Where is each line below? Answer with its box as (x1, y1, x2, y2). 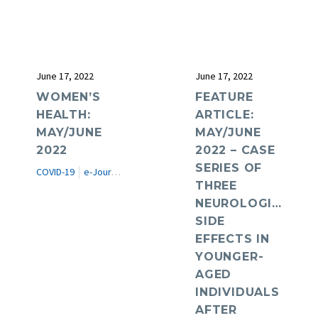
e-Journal (84, 165, 111, 179)
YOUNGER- (195, 250, 264, 264)
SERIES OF (195, 161, 263, 175)
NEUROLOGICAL (195, 197, 298, 211)
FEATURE (195, 90, 253, 104)
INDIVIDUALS (195, 285, 280, 300)
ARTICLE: (195, 108, 254, 122)
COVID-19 (36, 165, 75, 179)
